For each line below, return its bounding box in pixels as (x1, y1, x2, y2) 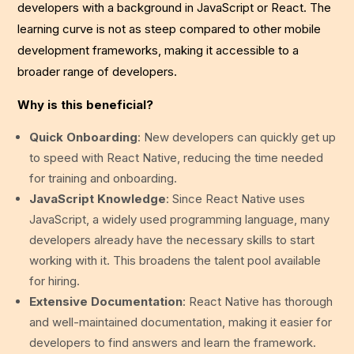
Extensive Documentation (29, 294, 183, 310)
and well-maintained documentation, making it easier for (29, 314, 333, 330)
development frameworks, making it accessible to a (17, 43, 299, 58)
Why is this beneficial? (17, 97, 154, 113)
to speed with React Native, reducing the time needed (29, 150, 324, 166)
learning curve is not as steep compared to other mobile (17, 21, 322, 37)
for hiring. (29, 273, 81, 289)
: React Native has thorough (183, 294, 333, 310)
